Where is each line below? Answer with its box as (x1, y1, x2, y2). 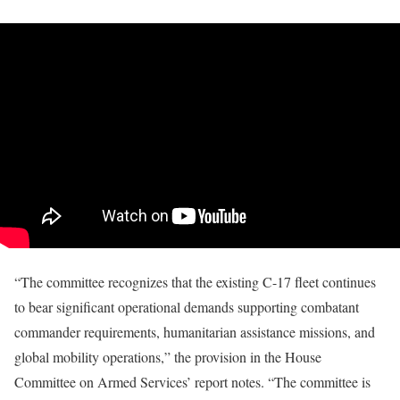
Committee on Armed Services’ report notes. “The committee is (14, 371, 371, 391)
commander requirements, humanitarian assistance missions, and (14, 321, 375, 341)
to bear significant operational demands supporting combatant (14, 296, 359, 316)
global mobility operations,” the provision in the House (14, 346, 321, 366)
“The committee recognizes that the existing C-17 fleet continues (14, 271, 376, 291)
